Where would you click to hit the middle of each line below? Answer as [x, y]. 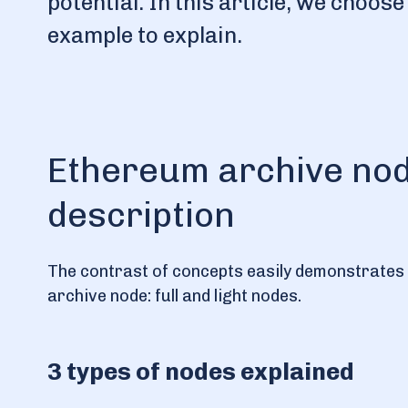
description [141, 215]
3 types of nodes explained [201, 372]
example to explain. [145, 35]
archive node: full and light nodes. [176, 296]
